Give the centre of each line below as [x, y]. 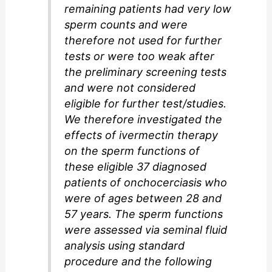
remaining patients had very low [148, 8]
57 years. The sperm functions [144, 214]
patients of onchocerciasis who [146, 182]
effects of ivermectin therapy [141, 135]
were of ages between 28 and [143, 198]
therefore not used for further [143, 40]
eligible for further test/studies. [146, 103]
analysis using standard [125, 245]
